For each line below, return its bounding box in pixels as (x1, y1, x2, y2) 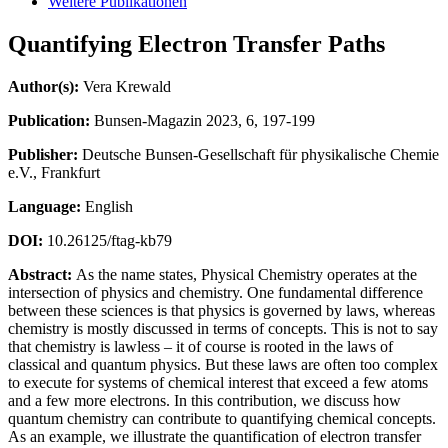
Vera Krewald (79, 77, 171, 95)
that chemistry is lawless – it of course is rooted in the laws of (8, 337, 393, 355)
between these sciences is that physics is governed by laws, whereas (8, 301, 435, 319)
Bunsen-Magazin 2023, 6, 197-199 (90, 111, 315, 129)
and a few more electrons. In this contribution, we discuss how (8, 391, 401, 409)
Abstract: (8, 265, 72, 283)
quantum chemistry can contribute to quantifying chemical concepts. (8, 409, 436, 427)
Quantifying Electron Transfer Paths (8, 30, 385, 57)
